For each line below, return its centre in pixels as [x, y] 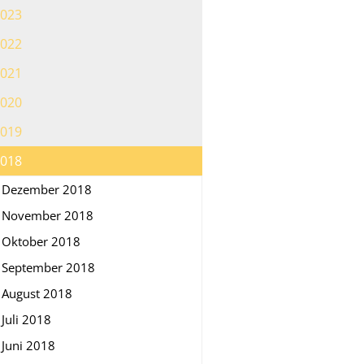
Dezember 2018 [47, 189]
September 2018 [48, 267]
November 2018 [48, 215]
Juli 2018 [26, 319]
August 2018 [37, 293]
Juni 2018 [28, 345]
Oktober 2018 [41, 241]
